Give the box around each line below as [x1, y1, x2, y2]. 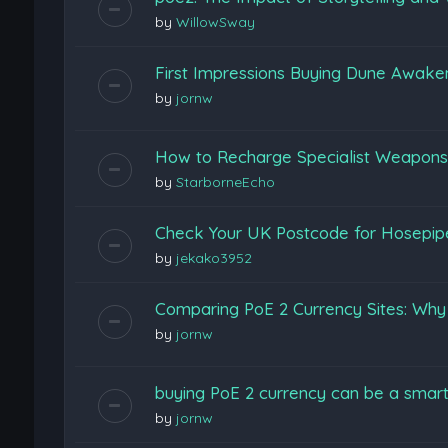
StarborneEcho [175, 172, 275, 191]
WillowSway [175, 12, 255, 31]
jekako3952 [175, 248, 252, 267]
